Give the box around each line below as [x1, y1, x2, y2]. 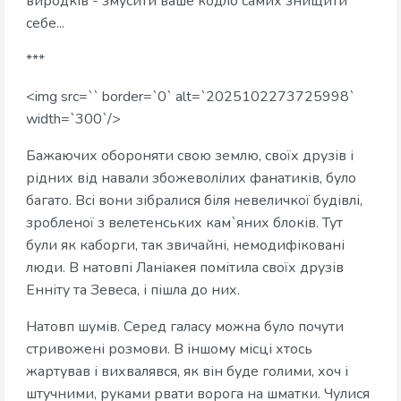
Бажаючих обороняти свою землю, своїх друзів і [26, 146, 354, 166]
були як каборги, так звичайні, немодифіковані [26, 235, 345, 256]
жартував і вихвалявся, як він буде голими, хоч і [26, 362, 348, 382]
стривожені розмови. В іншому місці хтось [26, 339, 312, 360]
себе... [26, 13, 64, 34]
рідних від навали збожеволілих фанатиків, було [26, 168, 356, 189]
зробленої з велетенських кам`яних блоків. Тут [26, 213, 343, 234]
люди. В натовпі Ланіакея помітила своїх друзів [26, 258, 344, 278]
